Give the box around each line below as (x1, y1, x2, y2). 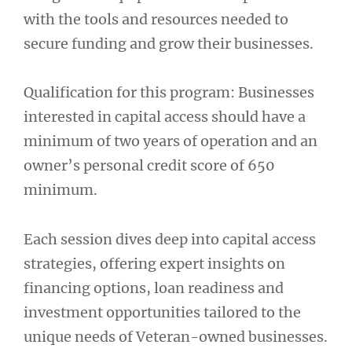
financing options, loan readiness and (24, 278, 284, 297)
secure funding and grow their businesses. (24, 34, 313, 53)
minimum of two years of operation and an (24, 132, 317, 150)
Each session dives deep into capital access (24, 229, 316, 248)
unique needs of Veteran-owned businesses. (24, 327, 328, 346)
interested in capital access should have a (24, 108, 306, 126)
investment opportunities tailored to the (24, 302, 301, 321)
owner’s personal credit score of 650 (24, 156, 275, 174)
